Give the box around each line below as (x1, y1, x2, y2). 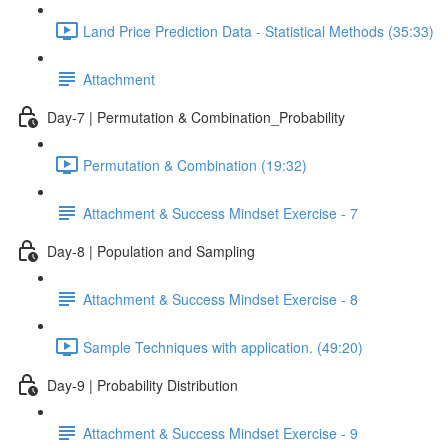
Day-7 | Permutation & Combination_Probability (47, 106, 345, 127)
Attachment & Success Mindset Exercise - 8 (83, 288, 358, 309)
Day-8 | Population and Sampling (47, 240, 255, 261)
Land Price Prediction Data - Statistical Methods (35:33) (83, 20, 434, 41)
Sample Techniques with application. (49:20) (83, 336, 363, 357)
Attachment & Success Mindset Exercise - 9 (83, 422, 358, 443)
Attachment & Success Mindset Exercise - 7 (83, 202, 358, 223)
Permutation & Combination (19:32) (83, 154, 307, 175)
